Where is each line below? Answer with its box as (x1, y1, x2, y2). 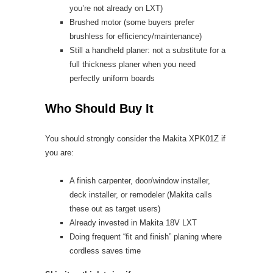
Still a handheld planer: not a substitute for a (69, 46, 225, 55)
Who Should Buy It (45, 102, 154, 115)
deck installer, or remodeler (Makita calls (69, 190, 212, 199)
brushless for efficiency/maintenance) (69, 32, 202, 41)
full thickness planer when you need (69, 60, 196, 69)
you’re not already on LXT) (69, 4, 163, 13)
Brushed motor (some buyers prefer (69, 18, 194, 27)
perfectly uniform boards (69, 74, 155, 83)
